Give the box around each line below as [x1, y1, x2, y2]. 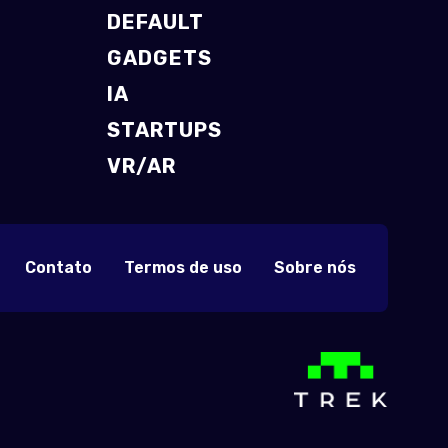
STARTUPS [107, 118, 222, 142]
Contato [25, 258, 92, 277]
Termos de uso [124, 258, 242, 277]
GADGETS [107, 46, 212, 70]
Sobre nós [274, 258, 356, 277]
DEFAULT [107, 10, 204, 34]
